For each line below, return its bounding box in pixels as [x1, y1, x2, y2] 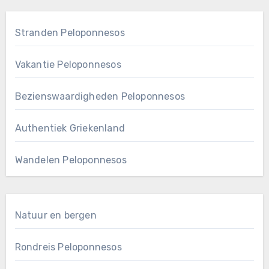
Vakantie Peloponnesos [14, 58, 121, 70]
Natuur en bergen [14, 209, 97, 221]
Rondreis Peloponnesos [14, 241, 122, 253]
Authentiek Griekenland [14, 122, 125, 134]
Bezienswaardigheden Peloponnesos [14, 90, 185, 102]
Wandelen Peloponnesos [14, 154, 127, 166]
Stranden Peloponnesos [14, 26, 125, 38]
